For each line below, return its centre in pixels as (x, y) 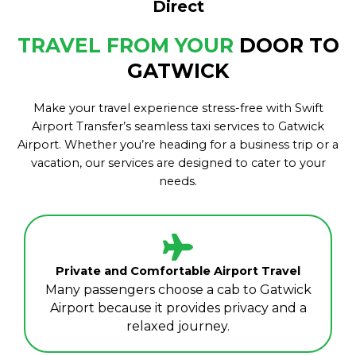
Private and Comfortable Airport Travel (178, 271)
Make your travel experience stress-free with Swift (178, 108)
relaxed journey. (178, 327)
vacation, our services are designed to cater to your (178, 163)
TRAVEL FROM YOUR (128, 46)
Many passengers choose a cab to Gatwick (178, 290)
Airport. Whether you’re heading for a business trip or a (178, 145)
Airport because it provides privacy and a (178, 308)
